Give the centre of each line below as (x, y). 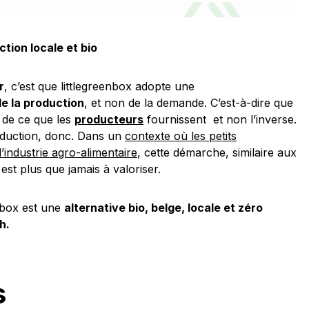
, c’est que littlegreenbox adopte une (99, 86)
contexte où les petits (181, 136)
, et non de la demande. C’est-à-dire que (189, 102)
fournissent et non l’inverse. (220, 119)
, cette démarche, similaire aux (217, 152)
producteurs (109, 119)
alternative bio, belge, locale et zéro (163, 207)
